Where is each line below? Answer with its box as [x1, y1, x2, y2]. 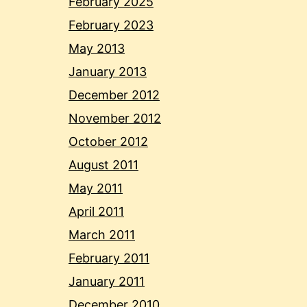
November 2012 [69, 111, 161, 126]
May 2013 [69, 41, 125, 56]
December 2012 [69, 88, 160, 103]
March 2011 [69, 228, 135, 243]
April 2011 [69, 204, 124, 219]
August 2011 [69, 158, 138, 173]
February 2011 [69, 251, 149, 266]
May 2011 [69, 181, 123, 196]
